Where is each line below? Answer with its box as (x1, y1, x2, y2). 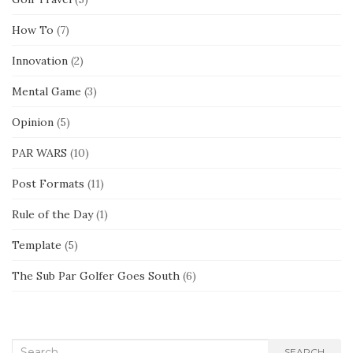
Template (12, 237, 61, 252)
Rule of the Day (12, 206, 93, 221)
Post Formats (12, 176, 84, 191)
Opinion (12, 114, 54, 129)
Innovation (12, 53, 68, 68)
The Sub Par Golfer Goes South (12, 268, 180, 283)
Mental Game (12, 84, 81, 98)
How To (12, 22, 54, 37)
